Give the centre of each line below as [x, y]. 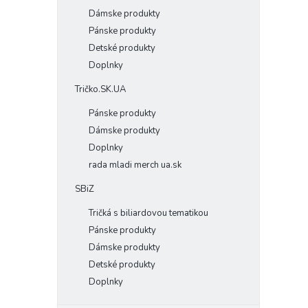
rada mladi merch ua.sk [135, 165]
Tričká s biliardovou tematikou [148, 213]
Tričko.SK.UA [100, 89]
